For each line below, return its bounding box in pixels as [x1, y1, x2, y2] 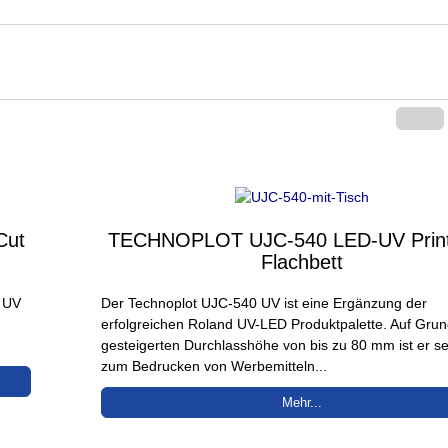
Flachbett [260, 250, 343, 273]
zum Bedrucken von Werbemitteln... [101, 357, 328, 374]
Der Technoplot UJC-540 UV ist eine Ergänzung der [101, 294, 428, 311]
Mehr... [281, 394, 322, 410]
